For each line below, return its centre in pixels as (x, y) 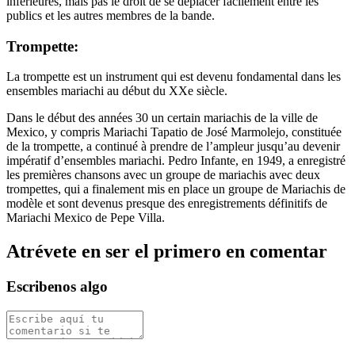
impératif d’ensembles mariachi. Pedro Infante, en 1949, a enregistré (176, 161)
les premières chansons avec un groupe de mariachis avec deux (163, 175)
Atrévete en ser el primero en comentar (167, 252)
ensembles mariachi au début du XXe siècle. (117, 91)
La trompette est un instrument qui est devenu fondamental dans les (174, 77)
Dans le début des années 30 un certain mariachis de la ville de (162, 118)
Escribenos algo (57, 287)
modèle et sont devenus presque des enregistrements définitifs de (167, 204)
